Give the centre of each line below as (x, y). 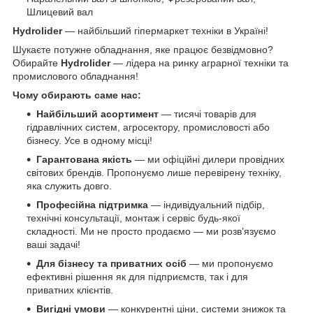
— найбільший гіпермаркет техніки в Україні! (165, 31)
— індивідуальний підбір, (206, 205)
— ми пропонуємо (230, 264)
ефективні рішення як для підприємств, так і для (137, 277)
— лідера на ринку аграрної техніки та (199, 63)
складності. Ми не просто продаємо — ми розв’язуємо (151, 232)
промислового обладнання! (75, 77)
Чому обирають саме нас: (77, 95)
